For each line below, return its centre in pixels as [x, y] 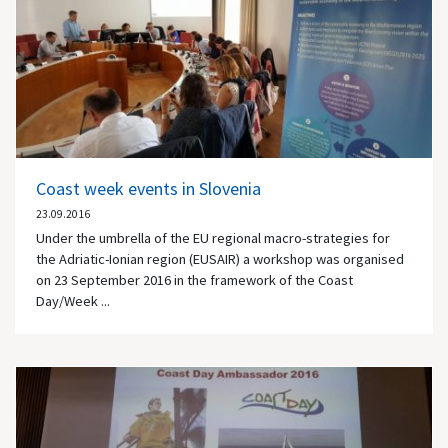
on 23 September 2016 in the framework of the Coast [194, 280]
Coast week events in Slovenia [148, 189]
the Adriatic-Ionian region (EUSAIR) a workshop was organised [220, 259]
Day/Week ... [73, 301]
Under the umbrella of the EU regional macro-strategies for [213, 238]
